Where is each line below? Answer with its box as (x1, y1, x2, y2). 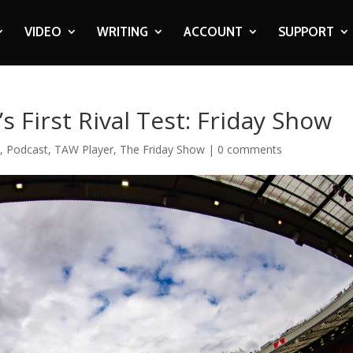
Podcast (6, 142, 49, 157)
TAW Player (54, 142, 114, 157)
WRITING (96, 23, 148, 40)
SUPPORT (277, 23, 334, 40)
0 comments (217, 142, 283, 157)
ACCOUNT (183, 23, 243, 40)
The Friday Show (120, 142, 206, 157)
